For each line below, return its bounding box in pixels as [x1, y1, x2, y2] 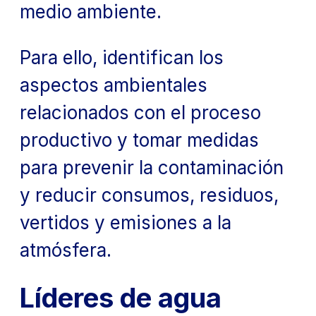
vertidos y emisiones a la [20, 211, 231, 233]
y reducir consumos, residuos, [20, 183, 279, 206]
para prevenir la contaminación [20, 156, 284, 178]
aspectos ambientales [20, 73, 207, 96]
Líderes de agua [20, 281, 221, 314]
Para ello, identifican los [20, 46, 224, 68]
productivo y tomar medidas [20, 128, 259, 151]
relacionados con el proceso [20, 101, 261, 123]
